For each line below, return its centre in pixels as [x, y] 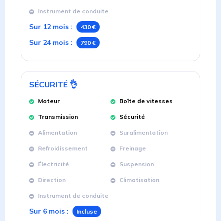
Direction [52, 180]
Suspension [137, 164]
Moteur [49, 101]
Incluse [87, 212]
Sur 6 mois [47, 211]
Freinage [133, 148]
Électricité [54, 164]
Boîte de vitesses [146, 101]
